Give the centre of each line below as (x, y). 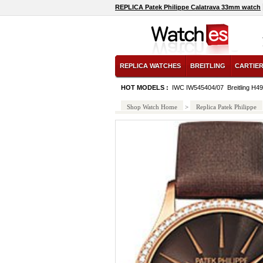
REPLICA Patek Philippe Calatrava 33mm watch (188, 7)
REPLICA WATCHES (150, 66)
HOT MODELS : (146, 87)
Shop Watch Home (152, 107)
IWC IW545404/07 (198, 87)
